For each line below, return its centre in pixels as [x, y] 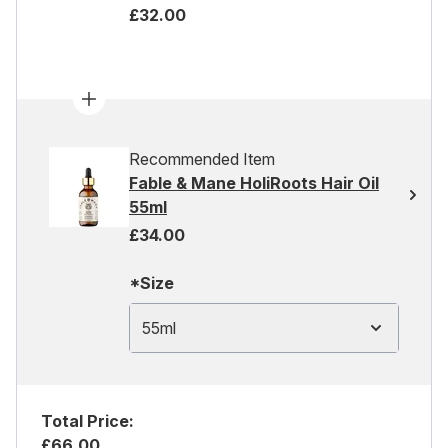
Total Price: [87, 421]
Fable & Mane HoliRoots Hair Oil [254, 183]
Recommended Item [202, 159]
